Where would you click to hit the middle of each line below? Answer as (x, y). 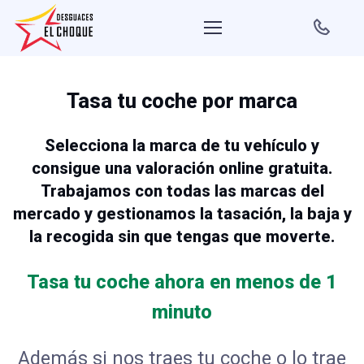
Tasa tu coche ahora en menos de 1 (182, 282)
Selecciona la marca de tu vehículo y (182, 145)
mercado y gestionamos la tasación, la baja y (182, 213)
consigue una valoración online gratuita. (182, 168)
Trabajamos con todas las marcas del (182, 191)
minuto (182, 312)
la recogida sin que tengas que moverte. (182, 236)
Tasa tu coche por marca (182, 101)
